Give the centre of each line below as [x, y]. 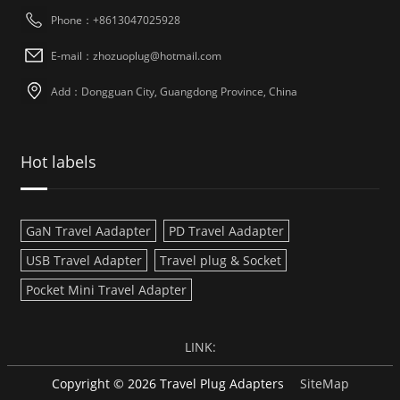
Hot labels [58, 162]
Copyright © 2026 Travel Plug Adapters [169, 383]
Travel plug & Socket [221, 260]
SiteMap [324, 383]
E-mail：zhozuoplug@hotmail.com [136, 55]
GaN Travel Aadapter [88, 231]
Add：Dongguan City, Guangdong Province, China [174, 91]
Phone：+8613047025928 [116, 20]
